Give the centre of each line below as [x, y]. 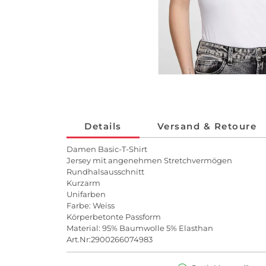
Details [103, 126]
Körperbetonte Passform [114, 217]
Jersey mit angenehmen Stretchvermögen [149, 161]
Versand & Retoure [207, 126]
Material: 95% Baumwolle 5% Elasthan [140, 228]
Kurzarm [83, 183]
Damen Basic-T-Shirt [107, 149]
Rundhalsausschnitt [105, 172]
